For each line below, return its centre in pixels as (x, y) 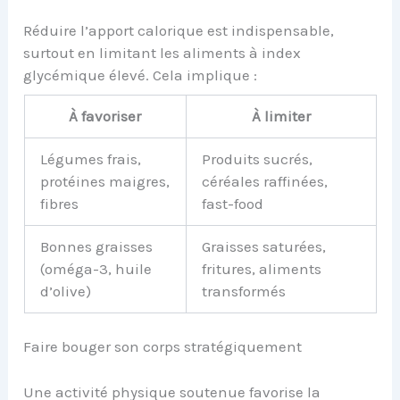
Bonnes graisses (96, 246)
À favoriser (105, 116)
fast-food (232, 203)
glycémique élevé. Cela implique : (141, 75)
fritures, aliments (261, 268)
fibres (59, 203)
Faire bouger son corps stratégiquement (163, 347)
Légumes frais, (90, 158)
